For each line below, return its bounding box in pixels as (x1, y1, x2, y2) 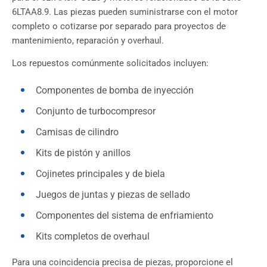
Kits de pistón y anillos (36, 147, 131, 159)
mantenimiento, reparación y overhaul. (12, 36, 164, 46)
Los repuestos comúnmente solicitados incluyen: (12, 58, 209, 69)
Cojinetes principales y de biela (36, 168, 165, 180)
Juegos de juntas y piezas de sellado (36, 189, 190, 201)
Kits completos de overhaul (36, 231, 150, 243)
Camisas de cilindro (36, 126, 119, 138)
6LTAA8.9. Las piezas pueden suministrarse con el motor (12, 7, 238, 18)
